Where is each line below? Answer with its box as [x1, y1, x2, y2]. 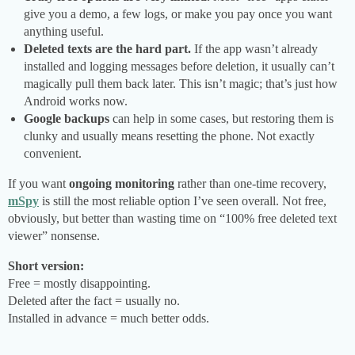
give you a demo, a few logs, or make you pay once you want [24, 7, 332, 21]
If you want [8, 177, 69, 191]
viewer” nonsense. [8, 229, 100, 243]
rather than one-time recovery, [174, 177, 326, 191]
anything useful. [24, 25, 104, 39]
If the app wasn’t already [191, 42, 318, 56]
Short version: [8, 259, 84, 273]
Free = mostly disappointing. [8, 277, 151, 291]
